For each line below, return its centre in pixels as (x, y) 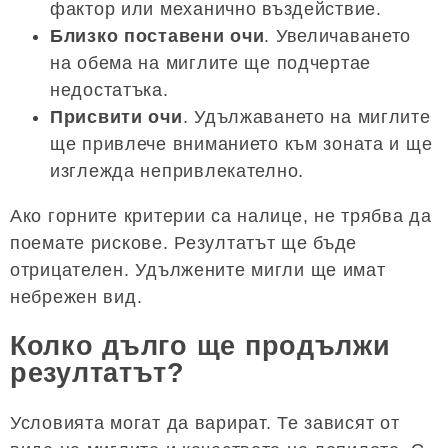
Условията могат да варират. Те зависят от (205, 422)
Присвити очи (116, 117)
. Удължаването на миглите (306, 117)
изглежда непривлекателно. (177, 171)
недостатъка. (109, 90)
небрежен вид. (76, 297)
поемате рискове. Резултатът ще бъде (184, 243)
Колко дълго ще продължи (200, 346)
